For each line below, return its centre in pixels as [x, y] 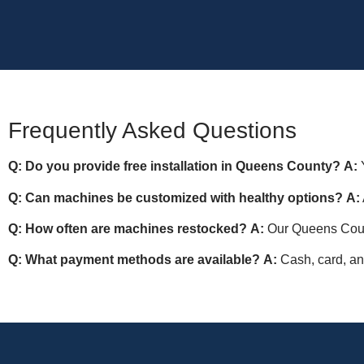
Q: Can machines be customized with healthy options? [175, 197]
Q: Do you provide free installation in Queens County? [174, 167]
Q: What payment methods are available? [134, 260]
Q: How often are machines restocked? [128, 229]
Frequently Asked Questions [152, 131]
